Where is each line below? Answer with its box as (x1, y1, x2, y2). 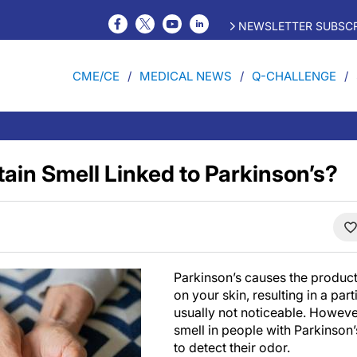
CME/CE (73, 68, 120, 84)
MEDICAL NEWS (139, 68, 232, 84)
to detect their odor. (174, 339, 290, 355)
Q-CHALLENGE (252, 68, 336, 84)
